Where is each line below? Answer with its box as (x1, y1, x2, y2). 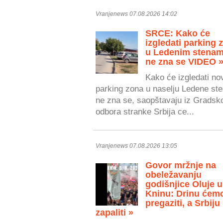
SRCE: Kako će (145, 28, 210, 38)
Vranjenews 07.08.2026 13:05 (96, 142, 177, 150)
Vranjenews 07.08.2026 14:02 (96, 10, 177, 17)
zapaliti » (96, 208, 133, 218)
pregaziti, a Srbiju (145, 198, 220, 209)
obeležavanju (145, 170, 202, 180)
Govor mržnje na (145, 160, 216, 171)
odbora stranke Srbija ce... (96, 107, 194, 116)
